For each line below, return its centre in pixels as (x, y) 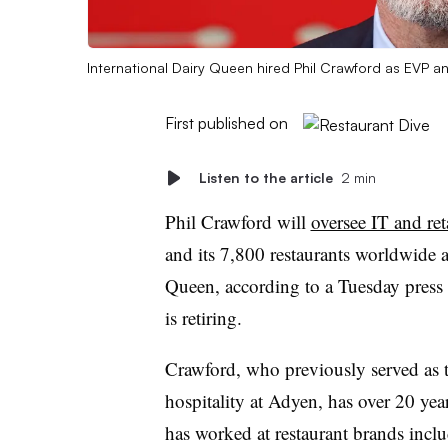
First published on (226, 122)
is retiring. (206, 317)
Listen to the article (265, 177)
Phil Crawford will (237, 221)
